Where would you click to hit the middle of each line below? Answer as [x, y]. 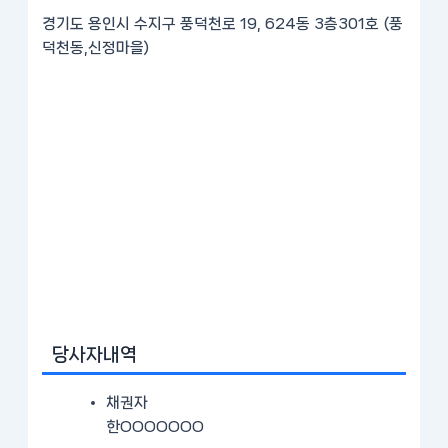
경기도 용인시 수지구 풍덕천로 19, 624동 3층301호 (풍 [223, 23]
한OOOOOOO [155, 426]
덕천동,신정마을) [96, 47]
